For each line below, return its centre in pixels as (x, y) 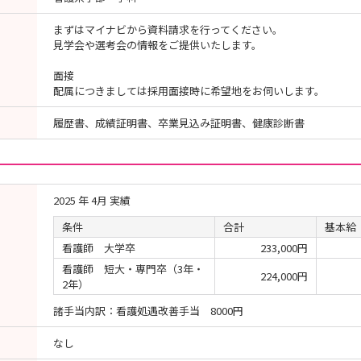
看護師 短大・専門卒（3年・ (133, 269)
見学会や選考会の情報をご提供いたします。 (158, 45)
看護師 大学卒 (99, 248)
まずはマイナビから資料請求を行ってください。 (168, 29)
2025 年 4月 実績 (92, 200)
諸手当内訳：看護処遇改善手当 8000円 (148, 311)
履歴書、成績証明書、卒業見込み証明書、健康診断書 (179, 123)
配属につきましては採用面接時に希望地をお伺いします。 (189, 91)
